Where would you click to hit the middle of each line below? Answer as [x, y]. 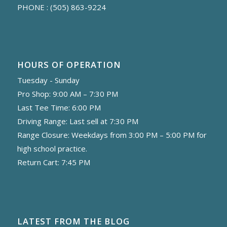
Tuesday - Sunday [48, 80]
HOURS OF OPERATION [69, 65]
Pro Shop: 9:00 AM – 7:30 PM [67, 94]
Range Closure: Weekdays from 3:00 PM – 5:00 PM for [112, 135]
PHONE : [33, 7]
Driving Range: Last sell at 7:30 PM [78, 121]
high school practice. [52, 149]
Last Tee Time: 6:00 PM [59, 108]
